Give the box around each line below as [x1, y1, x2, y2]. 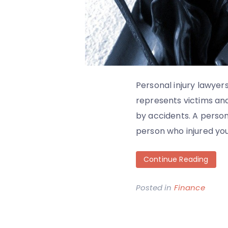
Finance [174, 182, 205, 193]
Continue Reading [144, 154, 209, 164]
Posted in [136, 182, 174, 193]
